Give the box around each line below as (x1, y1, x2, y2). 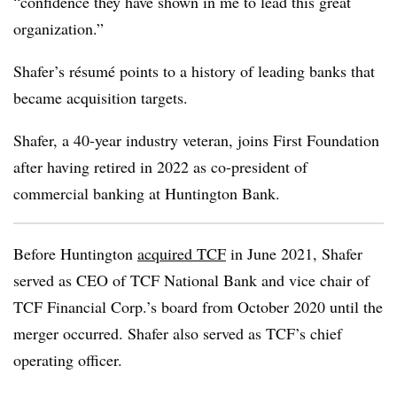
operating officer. (13, 349, 128, 370)
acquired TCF (137, 243, 226, 264)
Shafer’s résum (13, 60, 108, 82)
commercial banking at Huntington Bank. (13, 183, 280, 204)
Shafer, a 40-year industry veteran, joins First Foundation (13, 129, 379, 151)
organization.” (13, 18, 104, 39)
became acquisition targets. (13, 87, 188, 108)
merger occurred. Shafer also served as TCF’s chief (13, 323, 342, 344)
